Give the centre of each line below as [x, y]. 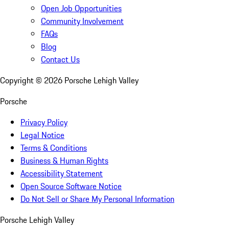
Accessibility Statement [62, 174]
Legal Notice [42, 135]
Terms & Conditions [54, 148]
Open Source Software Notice [71, 186]
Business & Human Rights [64, 161]
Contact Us [60, 60]
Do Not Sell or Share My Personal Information [97, 199]
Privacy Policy [44, 122]
